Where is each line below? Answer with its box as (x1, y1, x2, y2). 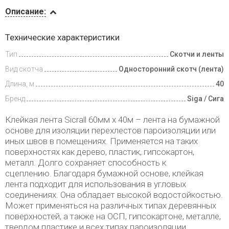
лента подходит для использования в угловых (5, 179, 186, 189)
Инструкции (12, 24, 59, 34)
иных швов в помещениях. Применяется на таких (5, 136, 198, 146)
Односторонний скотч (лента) (119, 65, 224, 73)
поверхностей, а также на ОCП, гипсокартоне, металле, (5, 211, 221, 221)
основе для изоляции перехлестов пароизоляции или (5, 125, 216, 135)
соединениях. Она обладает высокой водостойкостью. (5, 190, 223, 200)
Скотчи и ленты (170, 50, 224, 58)
